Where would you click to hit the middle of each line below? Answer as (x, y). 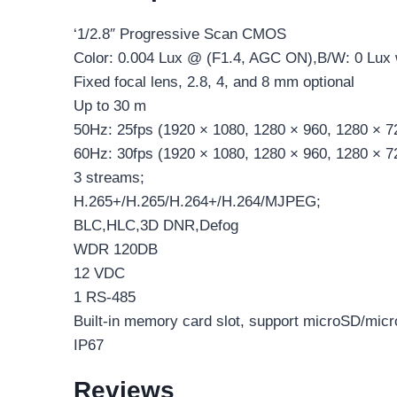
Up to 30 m (110, 106)
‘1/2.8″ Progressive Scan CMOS (180, 35)
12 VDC (99, 274)
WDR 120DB (116, 250)
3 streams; (109, 178)
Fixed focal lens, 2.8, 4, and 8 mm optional (214, 82)
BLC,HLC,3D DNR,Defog (156, 226)
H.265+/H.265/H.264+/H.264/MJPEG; (197, 202)
